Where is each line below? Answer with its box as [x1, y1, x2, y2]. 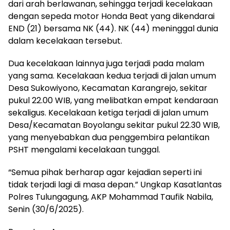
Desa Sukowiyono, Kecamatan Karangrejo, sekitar [8, 82, 207, 94]
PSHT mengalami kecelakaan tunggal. [8, 144, 160, 156]
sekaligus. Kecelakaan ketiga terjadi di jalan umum [8, 107, 208, 119]
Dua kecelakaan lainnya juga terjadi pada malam [8, 57, 204, 70]
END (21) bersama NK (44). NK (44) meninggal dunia [8, 23, 218, 35]
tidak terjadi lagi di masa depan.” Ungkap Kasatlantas [8, 179, 222, 191]
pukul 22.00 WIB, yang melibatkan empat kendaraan [8, 94, 218, 107]
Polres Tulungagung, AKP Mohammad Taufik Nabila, [8, 191, 213, 203]
